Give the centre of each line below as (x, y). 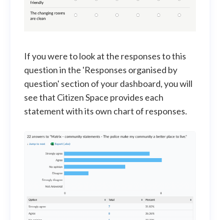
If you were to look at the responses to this (105, 56)
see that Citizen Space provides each (94, 97)
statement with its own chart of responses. (106, 111)
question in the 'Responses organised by (101, 70)
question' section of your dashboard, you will (108, 84)
